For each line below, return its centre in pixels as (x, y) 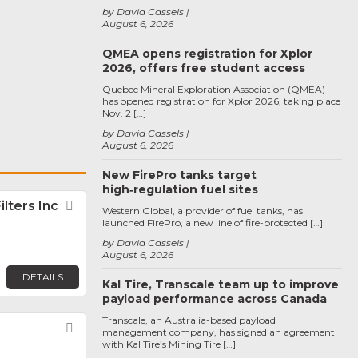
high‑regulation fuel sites (180, 189)
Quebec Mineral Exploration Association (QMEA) (214, 89)
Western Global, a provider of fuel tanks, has (203, 211)
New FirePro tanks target (179, 175)
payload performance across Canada (215, 299)
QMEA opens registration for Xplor (207, 54)
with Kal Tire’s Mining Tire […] (169, 344)
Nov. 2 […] (124, 113)
